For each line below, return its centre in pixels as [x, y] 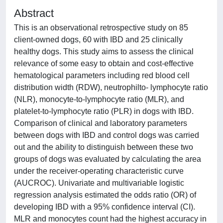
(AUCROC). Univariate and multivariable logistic [99, 183]
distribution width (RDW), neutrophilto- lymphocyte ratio [111, 87]
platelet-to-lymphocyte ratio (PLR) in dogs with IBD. [104, 111]
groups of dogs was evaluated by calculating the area [108, 159]
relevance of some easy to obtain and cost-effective [104, 63]
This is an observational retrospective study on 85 [101, 28]
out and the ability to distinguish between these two [104, 147]
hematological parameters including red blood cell [102, 75]
